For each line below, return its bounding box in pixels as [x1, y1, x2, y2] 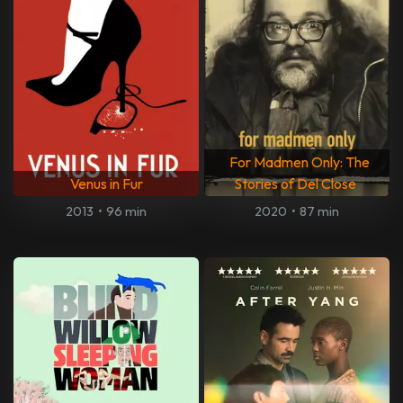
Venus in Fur [69, 175, 143, 193]
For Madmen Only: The [228, 153, 370, 172]
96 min [105, 203, 147, 220]
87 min [299, 203, 339, 220]
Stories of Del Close [233, 175, 356, 193]
